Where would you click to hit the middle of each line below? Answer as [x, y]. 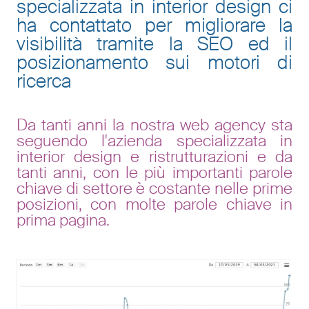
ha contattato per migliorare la [154, 25]
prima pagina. [63, 220]
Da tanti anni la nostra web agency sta [154, 124]
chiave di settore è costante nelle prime [154, 188]
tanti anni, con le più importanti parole [154, 172]
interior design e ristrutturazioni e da [154, 156]
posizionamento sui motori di [154, 62]
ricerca [43, 81]
